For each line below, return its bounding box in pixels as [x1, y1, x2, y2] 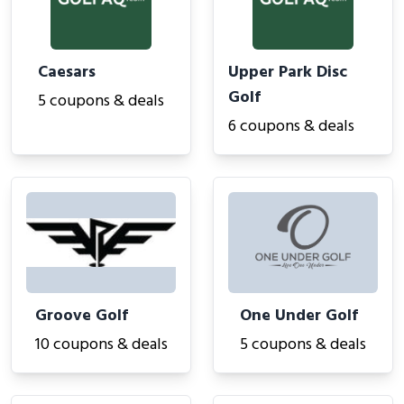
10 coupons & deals [34, 332, 168, 358]
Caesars [38, 60, 96, 86]
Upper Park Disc [228, 60, 347, 86]
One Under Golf [240, 303, 358, 329]
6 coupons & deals [228, 114, 354, 140]
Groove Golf [34, 303, 128, 329]
